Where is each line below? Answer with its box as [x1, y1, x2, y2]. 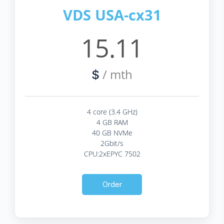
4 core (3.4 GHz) [86, 106, 137, 116]
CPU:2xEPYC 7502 [83, 148, 140, 158]
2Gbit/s [100, 138, 123, 148]
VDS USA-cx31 [62, 4, 161, 24]
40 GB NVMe [91, 127, 132, 137]
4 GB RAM [96, 117, 128, 127]
